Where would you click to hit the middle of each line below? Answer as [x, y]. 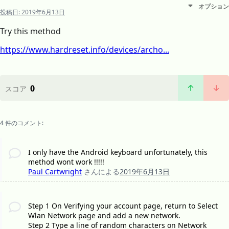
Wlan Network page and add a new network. [104, 216]
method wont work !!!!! [66, 162]
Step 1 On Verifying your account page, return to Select [123, 206]
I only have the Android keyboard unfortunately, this [118, 152]
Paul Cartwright [55, 172]
